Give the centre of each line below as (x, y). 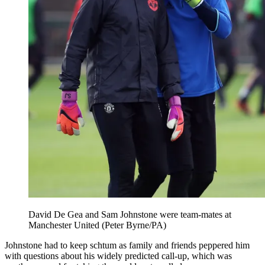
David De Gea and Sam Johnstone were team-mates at (130, 215)
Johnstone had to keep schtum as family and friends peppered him (127, 245)
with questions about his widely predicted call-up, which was (118, 256)
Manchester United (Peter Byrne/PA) (97, 225)
